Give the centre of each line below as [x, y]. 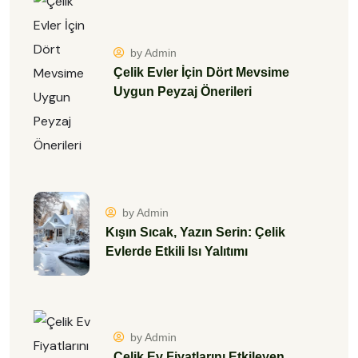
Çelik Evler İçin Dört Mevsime [201, 72]
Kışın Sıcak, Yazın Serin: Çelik [195, 233]
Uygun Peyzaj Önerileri [183, 91]
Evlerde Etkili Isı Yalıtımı [177, 252]
